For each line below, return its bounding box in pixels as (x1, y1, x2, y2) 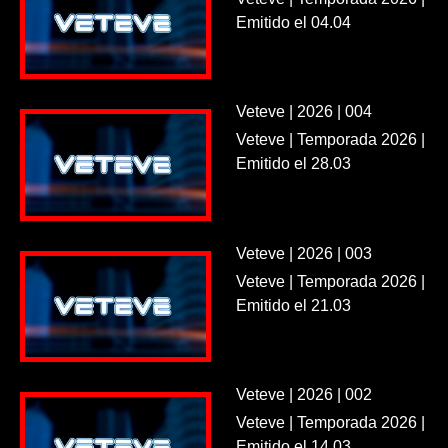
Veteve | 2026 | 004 (235, 103, 372, 121)
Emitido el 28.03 (235, 155, 351, 173)
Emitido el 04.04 (235, 13, 351, 31)
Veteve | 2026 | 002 (235, 386, 372, 404)
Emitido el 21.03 (235, 296, 351, 314)
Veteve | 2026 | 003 (235, 244, 372, 262)
